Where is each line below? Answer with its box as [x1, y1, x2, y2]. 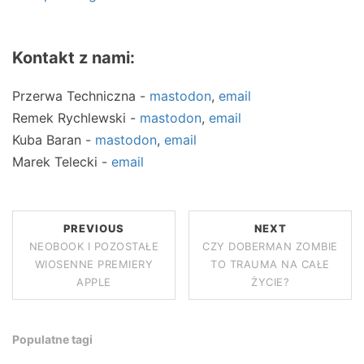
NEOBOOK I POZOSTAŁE [28, 240, 159, 253]
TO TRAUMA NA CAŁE [210, 258, 330, 271]
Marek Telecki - [12, 154, 111, 171]
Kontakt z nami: [12, 48, 135, 68]
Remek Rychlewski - [12, 110, 140, 127]
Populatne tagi [12, 332, 93, 347]
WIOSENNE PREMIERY [34, 258, 154, 271]
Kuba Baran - [12, 132, 95, 149]
